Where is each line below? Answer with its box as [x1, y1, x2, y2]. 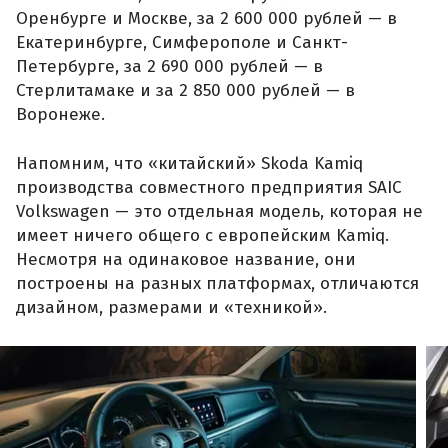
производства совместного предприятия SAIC [16, 177, 402, 199]
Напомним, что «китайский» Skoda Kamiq [16, 153, 363, 175]
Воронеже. [16, 103, 105, 125]
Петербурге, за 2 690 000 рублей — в [16, 55, 323, 77]
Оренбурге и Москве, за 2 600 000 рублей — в [16, 7, 397, 29]
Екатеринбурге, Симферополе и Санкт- [16, 31, 348, 53]
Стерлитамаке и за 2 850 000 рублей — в [16, 79, 355, 101]
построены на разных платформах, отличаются [16, 273, 419, 295]
